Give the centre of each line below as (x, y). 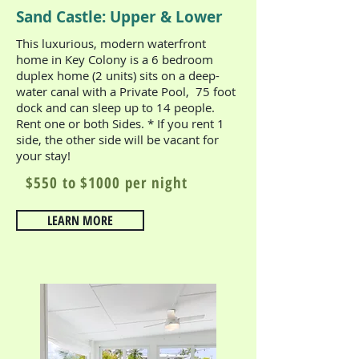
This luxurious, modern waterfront (111, 43)
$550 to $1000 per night (102, 183)
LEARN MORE (80, 220)
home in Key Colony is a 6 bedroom (115, 59)
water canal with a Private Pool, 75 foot (126, 91)
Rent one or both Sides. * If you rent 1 (120, 123)
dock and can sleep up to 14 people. (115, 107)
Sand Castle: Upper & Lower (119, 17)
